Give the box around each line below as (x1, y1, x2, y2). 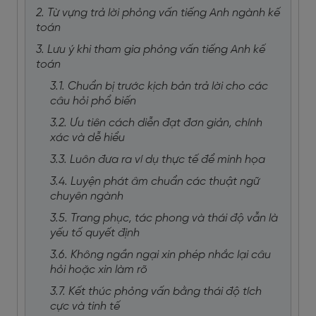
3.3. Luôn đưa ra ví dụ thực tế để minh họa (50, 154, 265, 166)
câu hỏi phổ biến (50, 95, 136, 107)
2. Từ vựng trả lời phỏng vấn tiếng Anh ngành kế (36, 7, 280, 19)
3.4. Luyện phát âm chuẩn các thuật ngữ (50, 176, 260, 188)
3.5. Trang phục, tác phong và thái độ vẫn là (50, 212, 278, 224)
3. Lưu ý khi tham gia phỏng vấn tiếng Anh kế (36, 44, 265, 56)
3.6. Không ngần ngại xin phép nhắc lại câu (50, 249, 271, 261)
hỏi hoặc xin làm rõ (50, 264, 147, 276)
